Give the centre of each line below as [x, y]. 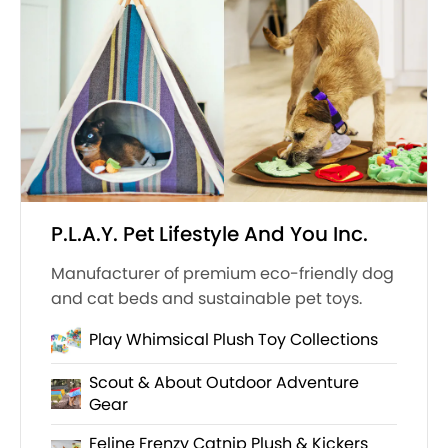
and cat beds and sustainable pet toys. [206, 299]
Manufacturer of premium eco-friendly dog [222, 274]
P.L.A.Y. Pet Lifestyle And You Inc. [209, 234]
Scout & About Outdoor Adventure [224, 383]
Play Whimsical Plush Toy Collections [233, 340]
